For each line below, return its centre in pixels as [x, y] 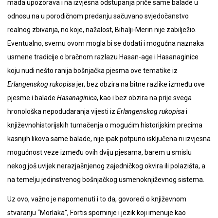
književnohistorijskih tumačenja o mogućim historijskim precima [105, 125]
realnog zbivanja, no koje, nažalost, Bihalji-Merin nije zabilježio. [102, 30]
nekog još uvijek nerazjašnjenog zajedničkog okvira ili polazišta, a [106, 166]
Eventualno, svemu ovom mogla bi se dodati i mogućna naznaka [106, 44]
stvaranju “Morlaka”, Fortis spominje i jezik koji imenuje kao [97, 213]
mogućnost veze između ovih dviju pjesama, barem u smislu [100, 153]
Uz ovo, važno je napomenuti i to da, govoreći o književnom [97, 199]
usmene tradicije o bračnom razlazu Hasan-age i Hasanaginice [103, 57]
